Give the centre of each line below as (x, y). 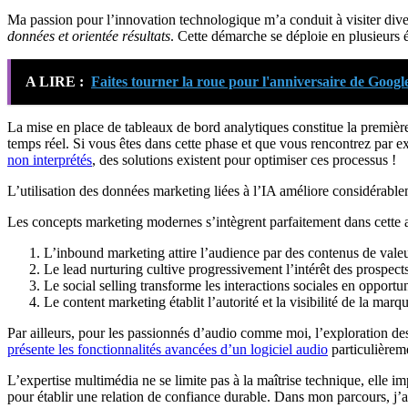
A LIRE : (55, 82)
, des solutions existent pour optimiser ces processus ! (244, 160)
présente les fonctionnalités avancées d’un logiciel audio (168, 350)
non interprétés (50, 160)
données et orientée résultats (89, 36)
